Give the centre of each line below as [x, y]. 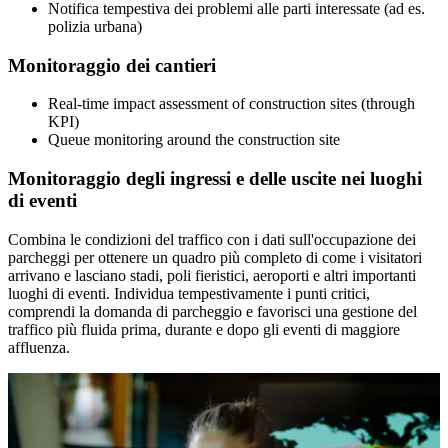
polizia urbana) [95, 26]
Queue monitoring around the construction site [194, 140]
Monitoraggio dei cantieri [112, 65]
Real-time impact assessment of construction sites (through [231, 104]
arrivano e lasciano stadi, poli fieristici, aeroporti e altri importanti [212, 275]
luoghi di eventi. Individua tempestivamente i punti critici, [189, 293]
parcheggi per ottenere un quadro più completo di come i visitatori [215, 257]
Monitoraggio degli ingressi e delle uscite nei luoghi [215, 178]
